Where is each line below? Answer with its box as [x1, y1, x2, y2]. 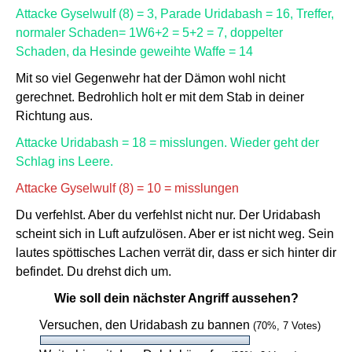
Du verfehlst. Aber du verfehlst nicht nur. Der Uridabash [16, 208, 321, 222]
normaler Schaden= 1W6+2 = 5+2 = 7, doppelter [16, 26, 283, 39]
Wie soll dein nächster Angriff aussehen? [53, 291, 299, 305]
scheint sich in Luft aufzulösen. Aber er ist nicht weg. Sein [16, 227, 334, 240]
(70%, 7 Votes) [253, 320, 321, 332]
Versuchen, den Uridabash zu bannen [39, 318, 253, 332]
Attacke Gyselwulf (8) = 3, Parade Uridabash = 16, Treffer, [16, 7, 334, 20]
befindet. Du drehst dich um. [16, 265, 171, 278]
